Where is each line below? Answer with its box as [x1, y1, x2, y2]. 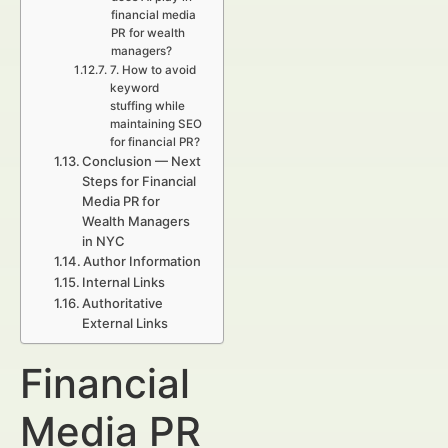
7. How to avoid [109, 63, 196, 77]
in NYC [82, 233, 126, 249]
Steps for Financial [82, 173, 197, 189]
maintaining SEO [109, 117, 202, 131]
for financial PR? [109, 135, 200, 149]
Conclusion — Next [82, 153, 202, 169]
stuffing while [109, 99, 185, 113]
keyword [109, 81, 159, 95]
